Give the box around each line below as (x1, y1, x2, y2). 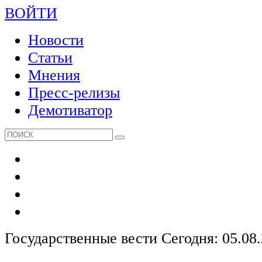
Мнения (28, 67, 80, 84)
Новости (28, 32, 84, 49)
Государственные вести (5, 230, 161, 247)
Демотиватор (28, 102, 112, 119)
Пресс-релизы (28, 84, 120, 101)
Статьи (28, 49, 73, 66)
